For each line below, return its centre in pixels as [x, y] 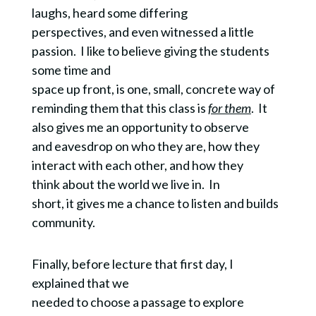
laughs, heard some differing [109, 13]
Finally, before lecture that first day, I [132, 264]
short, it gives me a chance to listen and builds [155, 203]
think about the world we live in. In [126, 184]
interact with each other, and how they [137, 165]
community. [63, 223]
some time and [71, 70]
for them [229, 108]
